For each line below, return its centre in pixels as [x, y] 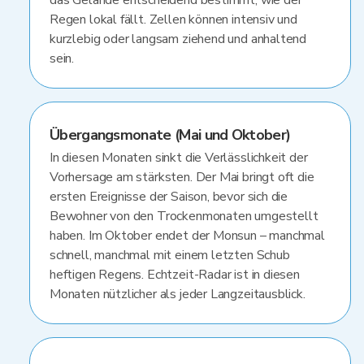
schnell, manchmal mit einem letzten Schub [170, 255]
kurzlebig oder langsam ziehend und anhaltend [178, 39]
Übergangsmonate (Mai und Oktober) [170, 135]
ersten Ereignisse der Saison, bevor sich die [169, 197]
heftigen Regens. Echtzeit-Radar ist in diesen [175, 275]
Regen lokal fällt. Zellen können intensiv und [173, 19]
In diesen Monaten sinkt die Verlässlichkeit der [179, 158]
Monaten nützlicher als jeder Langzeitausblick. [178, 294]
